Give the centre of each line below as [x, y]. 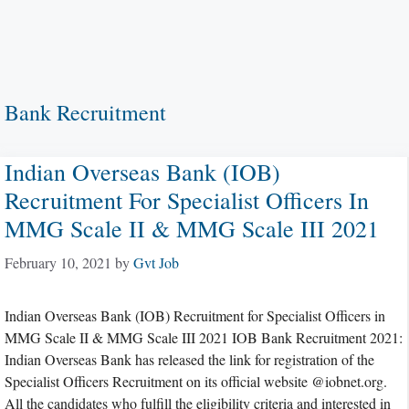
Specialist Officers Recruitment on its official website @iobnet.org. [196, 381]
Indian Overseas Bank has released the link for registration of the [189, 359]
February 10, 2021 [58, 262]
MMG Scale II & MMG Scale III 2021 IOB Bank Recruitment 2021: [204, 337]
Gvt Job [156, 262]
